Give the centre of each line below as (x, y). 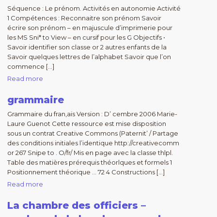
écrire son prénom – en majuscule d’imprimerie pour (90, 28)
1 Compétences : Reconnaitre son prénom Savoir (84, 18)
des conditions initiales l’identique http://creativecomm (93, 143)
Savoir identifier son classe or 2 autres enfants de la (87, 47)
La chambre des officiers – (77, 205)
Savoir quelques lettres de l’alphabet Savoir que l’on (89, 57)
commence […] (31, 66)
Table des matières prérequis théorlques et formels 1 (90, 162)
